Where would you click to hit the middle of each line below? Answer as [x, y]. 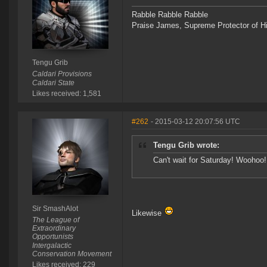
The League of [55, 220]
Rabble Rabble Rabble [170, 15]
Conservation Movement [72, 254]
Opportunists [52, 237]
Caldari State [53, 83]
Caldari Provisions [62, 74]
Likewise [148, 213]
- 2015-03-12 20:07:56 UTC [195, 122]
